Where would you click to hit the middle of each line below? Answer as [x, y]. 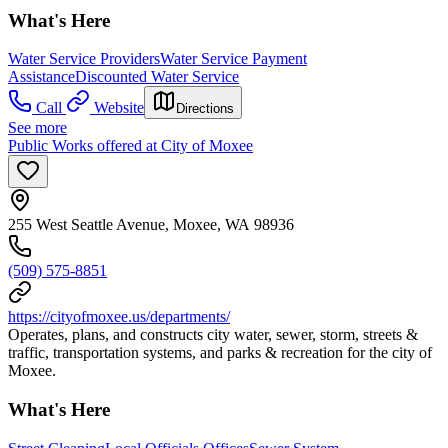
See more [37, 128]
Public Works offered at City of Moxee [130, 146]
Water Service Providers [84, 59]
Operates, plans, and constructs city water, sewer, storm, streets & [213, 335]
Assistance [41, 77]
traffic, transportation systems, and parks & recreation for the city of [220, 353]
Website [119, 108]
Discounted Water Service [157, 77]
